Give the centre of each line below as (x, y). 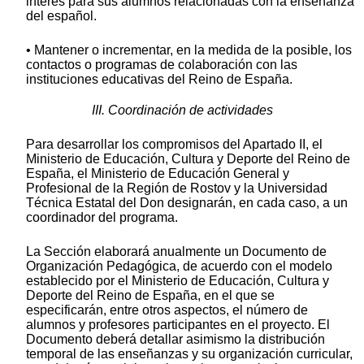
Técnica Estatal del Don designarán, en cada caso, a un (187, 203)
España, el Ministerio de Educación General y (158, 174)
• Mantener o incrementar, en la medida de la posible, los (189, 50)
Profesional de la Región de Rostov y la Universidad (177, 188)
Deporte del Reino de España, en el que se (150, 296)
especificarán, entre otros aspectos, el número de (167, 310)
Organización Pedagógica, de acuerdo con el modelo (179, 266)
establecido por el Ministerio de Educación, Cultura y (178, 281)
